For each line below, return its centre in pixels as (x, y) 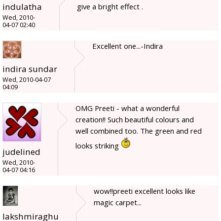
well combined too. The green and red (139, 130)
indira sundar (30, 69)
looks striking (98, 145)
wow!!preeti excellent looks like (145, 191)
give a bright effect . (110, 6)
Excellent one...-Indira (128, 46)
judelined (21, 151)
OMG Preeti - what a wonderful (128, 108)
